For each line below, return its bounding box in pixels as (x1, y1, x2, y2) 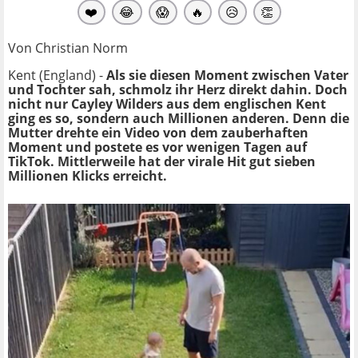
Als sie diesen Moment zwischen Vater (106, 66, 348, 84)
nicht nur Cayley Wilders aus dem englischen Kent (8, 94, 326, 113)
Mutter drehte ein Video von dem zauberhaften (8, 123, 308, 141)
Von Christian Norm (8, 38, 128, 57)
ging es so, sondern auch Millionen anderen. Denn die (8, 109, 349, 127)
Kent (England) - (8, 66, 106, 84)
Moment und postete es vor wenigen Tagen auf (8, 137, 307, 156)
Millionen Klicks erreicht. (8, 166, 167, 185)
